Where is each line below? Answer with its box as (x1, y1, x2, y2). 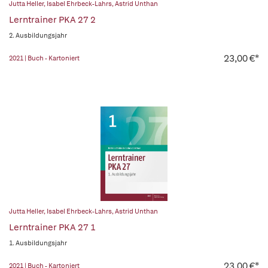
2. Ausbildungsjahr (9, 31, 67, 39)
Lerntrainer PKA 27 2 (9, 14, 96, 26)
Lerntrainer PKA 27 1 (9, 221, 96, 233)
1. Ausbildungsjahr (9, 239, 67, 247)
